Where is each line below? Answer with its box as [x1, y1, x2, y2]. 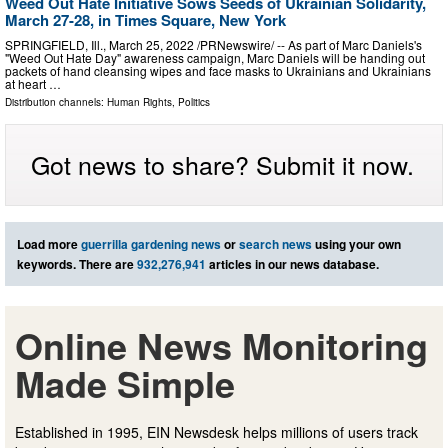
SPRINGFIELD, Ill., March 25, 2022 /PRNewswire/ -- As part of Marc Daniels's [5, 36, 422, 54]
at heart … [5, 75, 61, 93]
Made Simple [15, 357, 235, 410]
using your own [312, 235, 401, 254]
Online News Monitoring [15, 319, 428, 372]
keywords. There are [17, 255, 137, 274]
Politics [178, 95, 210, 110]
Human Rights [107, 95, 172, 110]
